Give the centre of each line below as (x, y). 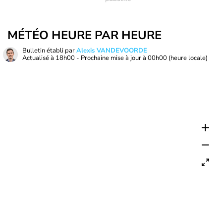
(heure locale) (188, 58)
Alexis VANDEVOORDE (112, 51)
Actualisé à (39, 58)
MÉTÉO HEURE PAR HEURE (84, 35)
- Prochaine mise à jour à (111, 58)
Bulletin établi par (49, 51)
